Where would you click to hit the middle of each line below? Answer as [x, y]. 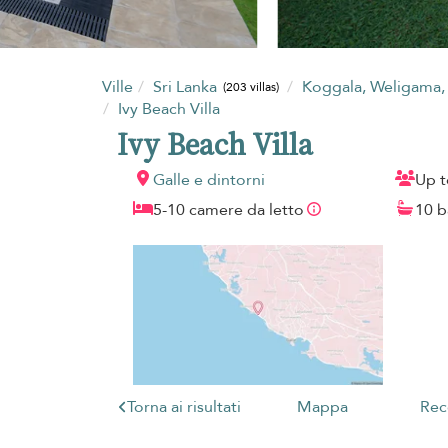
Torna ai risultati [183, 406]
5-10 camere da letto [228, 209]
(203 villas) [251, 87]
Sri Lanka [187, 86]
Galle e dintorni [209, 179]
